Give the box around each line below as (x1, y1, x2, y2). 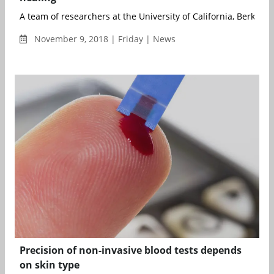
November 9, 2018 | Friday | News (32, 33, 176, 45)
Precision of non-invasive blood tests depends (20, 243, 242, 257)
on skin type (20, 257, 80, 272)
